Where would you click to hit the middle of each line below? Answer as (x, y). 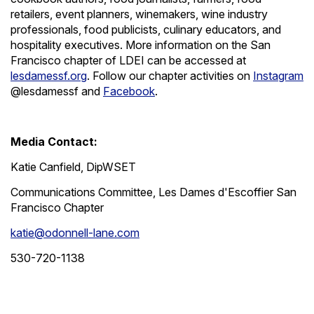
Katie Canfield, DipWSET (73, 166)
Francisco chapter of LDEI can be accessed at (128, 60)
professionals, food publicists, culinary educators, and (146, 29)
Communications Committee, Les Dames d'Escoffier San (153, 192)
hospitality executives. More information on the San (141, 45)
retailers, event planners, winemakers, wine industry (139, 14)
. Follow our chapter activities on (169, 75)
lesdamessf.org (49, 75)
